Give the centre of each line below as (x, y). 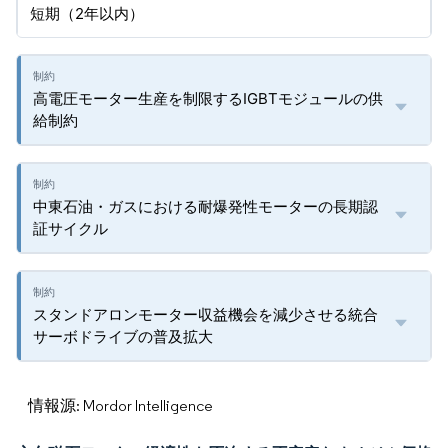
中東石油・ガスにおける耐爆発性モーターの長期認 (205, 206)
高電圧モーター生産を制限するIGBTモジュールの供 (208, 98)
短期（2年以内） (87, 13)
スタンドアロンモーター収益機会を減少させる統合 (205, 314)
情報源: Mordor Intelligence (120, 405)
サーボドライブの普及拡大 (123, 336)
